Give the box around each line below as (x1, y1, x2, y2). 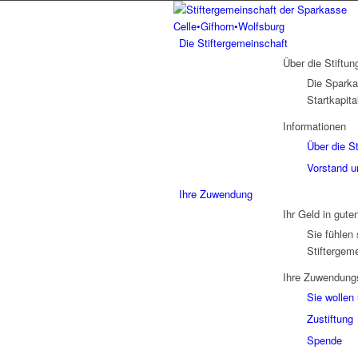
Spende (307, 332, 342, 348)
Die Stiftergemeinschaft (179, 35, 288, 50)
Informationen (283, 118, 346, 133)
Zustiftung (307, 311, 353, 326)
